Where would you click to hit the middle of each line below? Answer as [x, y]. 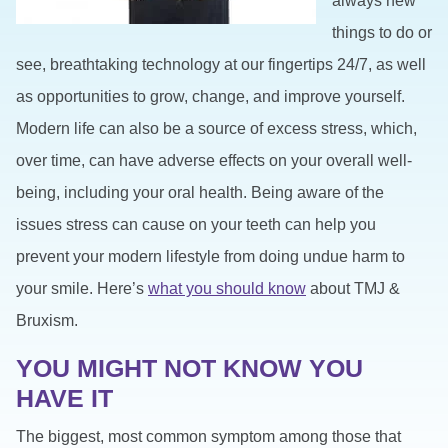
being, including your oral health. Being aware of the [200, 192]
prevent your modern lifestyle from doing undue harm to [210, 256]
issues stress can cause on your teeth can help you [196, 224]
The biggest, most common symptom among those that [208, 436]
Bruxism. [47, 320]
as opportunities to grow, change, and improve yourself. [210, 96]
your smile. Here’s [82, 288]
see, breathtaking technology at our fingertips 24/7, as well [221, 64]
